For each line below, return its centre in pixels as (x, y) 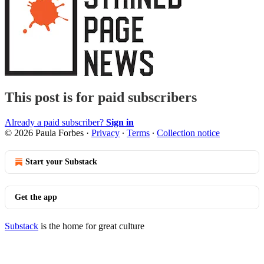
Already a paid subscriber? (55, 123)
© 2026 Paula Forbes (44, 133)
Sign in (120, 123)
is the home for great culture (91, 226)
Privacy (105, 133)
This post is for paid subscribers (101, 98)
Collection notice (188, 133)
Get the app (36, 197)
